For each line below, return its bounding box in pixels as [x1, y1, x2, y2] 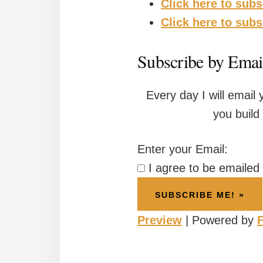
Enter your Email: [137, 142, 228, 156]
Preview [137, 213, 182, 227]
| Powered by [182, 213, 257, 227]
